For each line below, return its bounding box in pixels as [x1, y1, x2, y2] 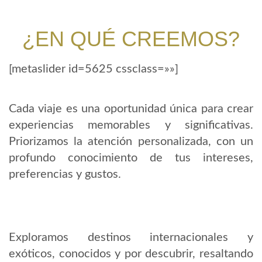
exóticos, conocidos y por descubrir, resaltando [9, 248, 253, 260]
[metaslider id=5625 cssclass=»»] [9, 63, 178, 75]
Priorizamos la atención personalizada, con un [9, 136, 253, 148]
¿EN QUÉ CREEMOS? [22, 27, 240, 51]
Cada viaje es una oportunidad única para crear [9, 103, 253, 115]
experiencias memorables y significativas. [9, 119, 253, 132]
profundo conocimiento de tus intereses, [9, 152, 253, 164]
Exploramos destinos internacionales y [9, 232, 253, 244]
